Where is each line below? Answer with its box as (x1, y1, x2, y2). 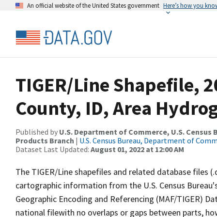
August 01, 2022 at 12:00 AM (91, 144, 184, 154)
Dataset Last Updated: (15, 144, 91, 154)
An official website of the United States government (27, 1, 159, 9)
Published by (15, 127, 59, 137)
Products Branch (15, 136, 74, 145)
